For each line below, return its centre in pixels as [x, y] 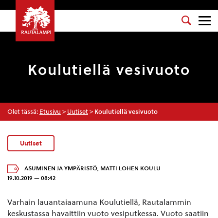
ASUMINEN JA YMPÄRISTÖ [61, 168]
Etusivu [50, 112]
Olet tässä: [23, 112]
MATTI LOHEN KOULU [130, 168]
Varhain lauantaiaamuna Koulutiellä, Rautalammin [99, 202]
